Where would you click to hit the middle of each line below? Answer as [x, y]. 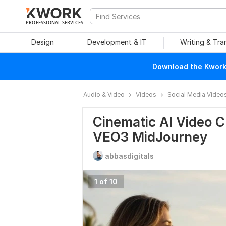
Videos [146, 95]
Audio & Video [104, 95]
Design [42, 42]
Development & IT [117, 42]
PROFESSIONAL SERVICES [55, 22]
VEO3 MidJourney [150, 137]
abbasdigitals [129, 156]
